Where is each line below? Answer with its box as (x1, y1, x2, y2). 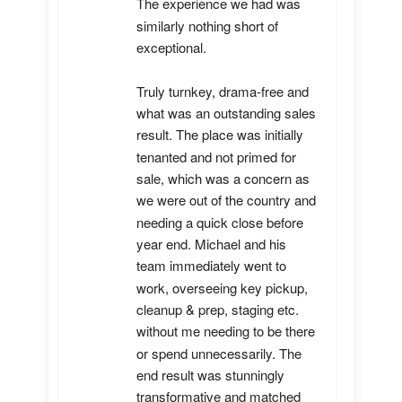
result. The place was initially (136, 125, 303, 144)
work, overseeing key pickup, (136, 277, 308, 297)
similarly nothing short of (136, 15, 278, 35)
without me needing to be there (136, 321, 315, 341)
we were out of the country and (136, 190, 316, 210)
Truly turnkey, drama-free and (136, 81, 309, 100)
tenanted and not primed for (136, 146, 296, 166)
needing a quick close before (136, 212, 303, 232)
